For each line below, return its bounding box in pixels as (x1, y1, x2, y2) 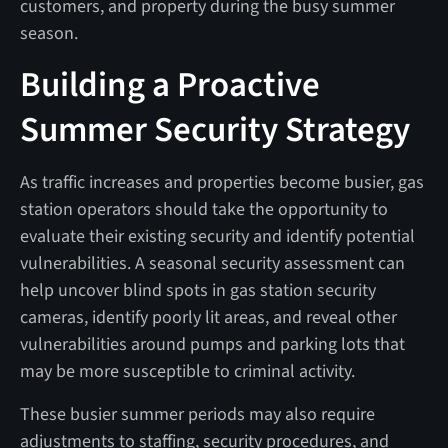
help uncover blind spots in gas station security (19, 277, 376, 303)
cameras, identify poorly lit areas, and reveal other (19, 304, 397, 330)
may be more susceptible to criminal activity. (19, 358, 355, 384)
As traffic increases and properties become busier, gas (19, 169, 424, 195)
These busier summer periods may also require (19, 401, 375, 427)
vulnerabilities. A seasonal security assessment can (19, 250, 405, 276)
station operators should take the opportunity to (19, 196, 388, 222)
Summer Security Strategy (19, 104, 410, 155)
